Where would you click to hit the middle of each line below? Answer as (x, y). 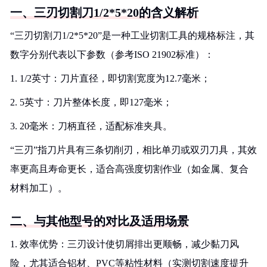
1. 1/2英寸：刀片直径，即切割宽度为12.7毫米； (110, 78)
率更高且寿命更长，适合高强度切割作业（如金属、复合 (129, 169)
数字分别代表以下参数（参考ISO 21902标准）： (112, 55)
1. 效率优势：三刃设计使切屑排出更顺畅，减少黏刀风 (125, 244)
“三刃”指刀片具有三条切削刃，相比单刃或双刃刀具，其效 (133, 150)
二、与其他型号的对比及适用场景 (100, 221)
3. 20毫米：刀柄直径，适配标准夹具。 (91, 126)
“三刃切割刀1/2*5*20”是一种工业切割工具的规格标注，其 (132, 35)
